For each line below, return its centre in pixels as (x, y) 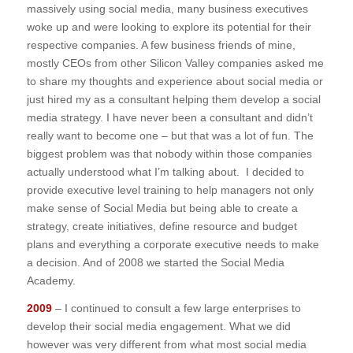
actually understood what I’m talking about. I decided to (165, 171)
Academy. (51, 280)
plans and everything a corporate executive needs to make (173, 244)
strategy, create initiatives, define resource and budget (162, 226)
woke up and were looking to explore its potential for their (169, 26)
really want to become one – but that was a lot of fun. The (170, 135)
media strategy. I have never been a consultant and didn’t (169, 117)
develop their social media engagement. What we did (158, 326)
